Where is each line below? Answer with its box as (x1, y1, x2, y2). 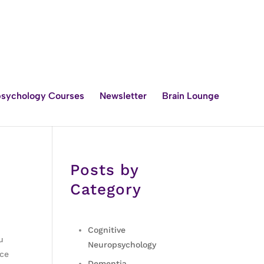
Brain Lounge (161, 90, 219, 101)
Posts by (70, 160, 139, 179)
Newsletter (99, 90, 147, 101)
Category (70, 180, 142, 198)
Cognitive (87, 225, 126, 235)
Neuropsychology (87, 239, 156, 249)
